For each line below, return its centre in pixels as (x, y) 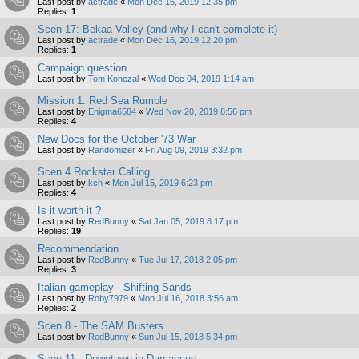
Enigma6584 (112, 112)
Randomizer (112, 150)
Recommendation (78, 249)
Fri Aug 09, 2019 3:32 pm (194, 150)
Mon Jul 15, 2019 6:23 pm (162, 183)
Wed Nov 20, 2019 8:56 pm (199, 112)
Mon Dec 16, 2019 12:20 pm (182, 40)
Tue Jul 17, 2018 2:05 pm (188, 260)
